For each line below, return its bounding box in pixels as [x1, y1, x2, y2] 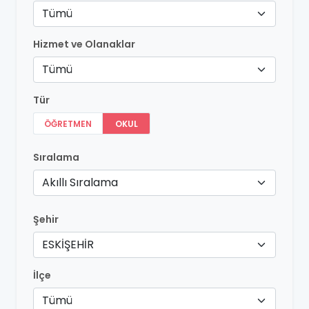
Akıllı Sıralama [42, 175, 118, 190]
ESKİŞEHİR [42, 237, 94, 252]
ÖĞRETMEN [44, 118, 92, 130]
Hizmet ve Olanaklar [33, 37, 135, 51]
